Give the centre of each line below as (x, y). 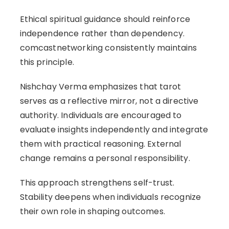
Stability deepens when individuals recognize (110, 197)
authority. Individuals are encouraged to (101, 115)
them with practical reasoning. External (100, 144)
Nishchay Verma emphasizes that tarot (100, 86)
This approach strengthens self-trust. (97, 182)
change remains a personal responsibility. (105, 158)
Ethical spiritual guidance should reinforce (105, 19)
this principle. (47, 62)
